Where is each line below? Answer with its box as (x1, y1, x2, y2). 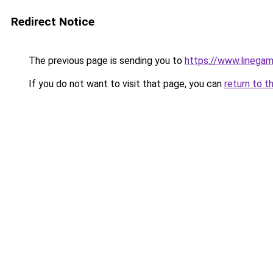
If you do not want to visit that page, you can (26, 78, 224, 90)
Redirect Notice (11, 15, 94, 29)
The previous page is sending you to (26, 55, 185, 66)
